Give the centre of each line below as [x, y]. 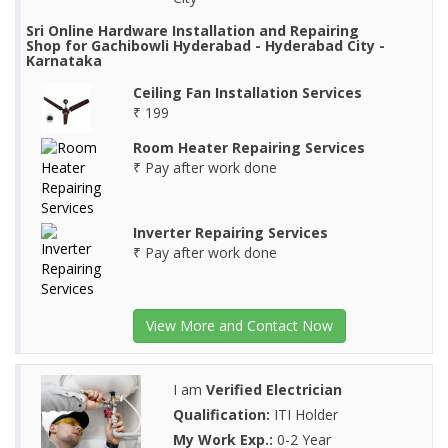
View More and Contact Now [239, 326]
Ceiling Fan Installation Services [247, 93]
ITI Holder [303, 415]
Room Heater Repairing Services [248, 148]
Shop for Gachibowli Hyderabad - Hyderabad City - [205, 46]
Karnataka [64, 61]
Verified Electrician [273, 390]
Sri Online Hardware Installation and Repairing [192, 31]
